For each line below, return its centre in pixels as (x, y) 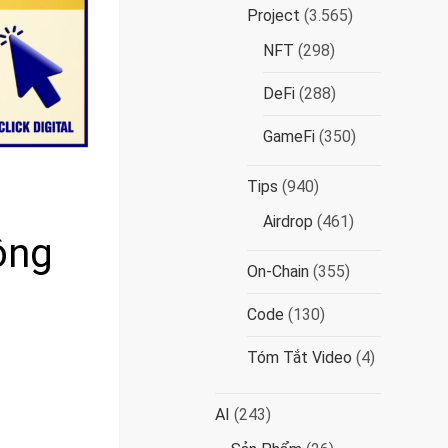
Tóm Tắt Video (300, 357)
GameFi (289, 136)
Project (274, 15)
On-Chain (278, 271)
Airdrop (288, 221)
